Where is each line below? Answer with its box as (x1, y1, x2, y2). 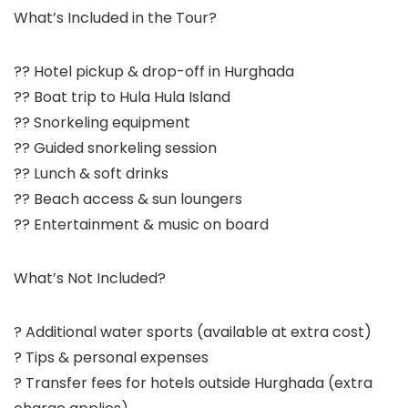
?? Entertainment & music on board (14, 214, 269, 235)
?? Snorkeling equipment (14, 112, 190, 133)
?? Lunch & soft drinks (14, 163, 168, 184)
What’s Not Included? (14, 268, 166, 289)
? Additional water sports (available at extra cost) (14, 321, 372, 342)
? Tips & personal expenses (14, 347, 209, 368)
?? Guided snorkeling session (14, 138, 217, 158)
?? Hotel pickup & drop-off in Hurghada (14, 61, 294, 82)
